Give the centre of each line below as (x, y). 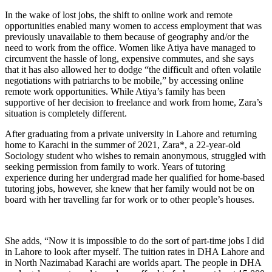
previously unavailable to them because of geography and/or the (127, 36)
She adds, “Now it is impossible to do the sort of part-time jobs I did (134, 240)
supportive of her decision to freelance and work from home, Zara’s (134, 102)
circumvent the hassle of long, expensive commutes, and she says (129, 58)
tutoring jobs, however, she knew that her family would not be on (130, 188)
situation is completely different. (66, 113)
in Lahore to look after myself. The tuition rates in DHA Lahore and (135, 251)
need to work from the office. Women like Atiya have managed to (130, 47)
